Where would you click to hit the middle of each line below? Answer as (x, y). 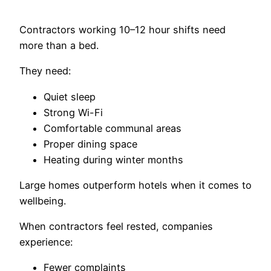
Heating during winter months (113, 159)
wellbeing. (43, 201)
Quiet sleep (70, 96)
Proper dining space (90, 144)
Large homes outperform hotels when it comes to (135, 185)
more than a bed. (59, 46)
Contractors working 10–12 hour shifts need (122, 30)
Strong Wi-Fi (73, 112)
